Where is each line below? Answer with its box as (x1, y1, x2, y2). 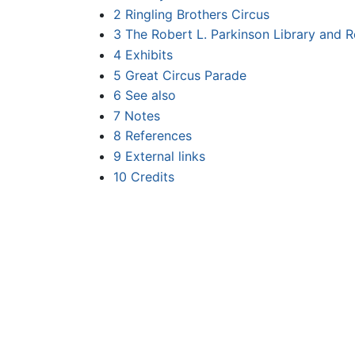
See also (124, 87, 176, 104)
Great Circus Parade (124, 67, 246, 83)
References (124, 128, 192, 144)
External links (124, 148, 205, 165)
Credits (130, 168, 174, 185)
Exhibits (124, 47, 173, 63)
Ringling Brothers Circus (124, 6, 269, 22)
